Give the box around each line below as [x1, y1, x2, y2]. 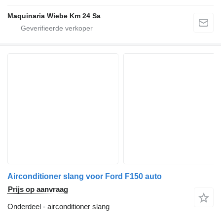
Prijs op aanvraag [8, 185, 68, 194]
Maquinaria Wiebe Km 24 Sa [7, 12, 101, 20]
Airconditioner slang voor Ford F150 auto [7, 172, 162, 181]
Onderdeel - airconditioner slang [7, 202, 110, 211]
